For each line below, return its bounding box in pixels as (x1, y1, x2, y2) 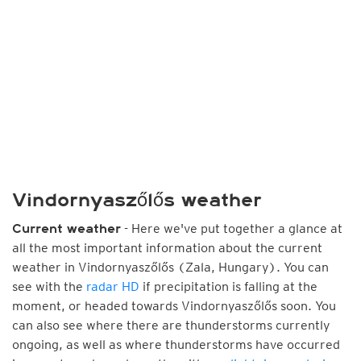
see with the (12, 279, 86, 294)
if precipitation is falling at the (139, 279, 317, 294)
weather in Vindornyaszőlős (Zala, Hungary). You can (12, 259, 329, 275)
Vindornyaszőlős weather (12, 189, 262, 211)
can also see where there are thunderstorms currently (12, 317, 330, 333)
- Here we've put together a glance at (121, 221, 342, 236)
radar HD (86, 279, 139, 294)
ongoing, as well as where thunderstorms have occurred (12, 337, 340, 352)
